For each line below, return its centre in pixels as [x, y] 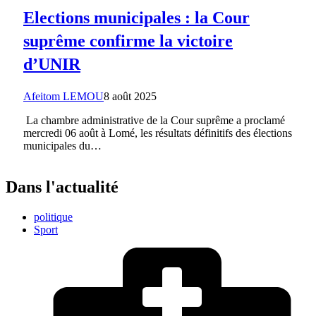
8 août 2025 [130, 97]
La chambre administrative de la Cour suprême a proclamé [154, 121]
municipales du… [62, 146]
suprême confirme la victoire [128, 41]
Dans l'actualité [62, 187]
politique [53, 217]
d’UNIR [52, 65]
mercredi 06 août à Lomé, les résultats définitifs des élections [158, 133]
